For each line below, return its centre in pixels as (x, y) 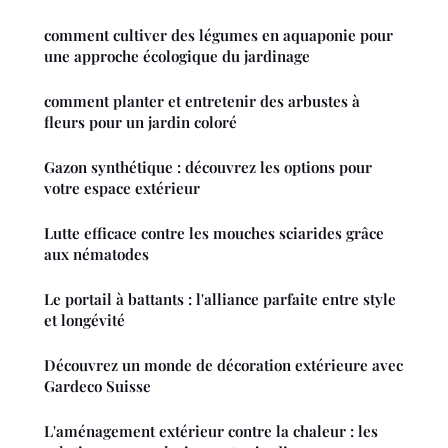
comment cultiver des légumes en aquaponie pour (218, 35)
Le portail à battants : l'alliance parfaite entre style (220, 299)
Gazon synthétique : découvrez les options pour (208, 167)
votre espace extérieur (122, 188)
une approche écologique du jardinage (177, 56)
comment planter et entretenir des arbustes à (202, 101)
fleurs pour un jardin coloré (140, 122)
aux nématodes (96, 254)
